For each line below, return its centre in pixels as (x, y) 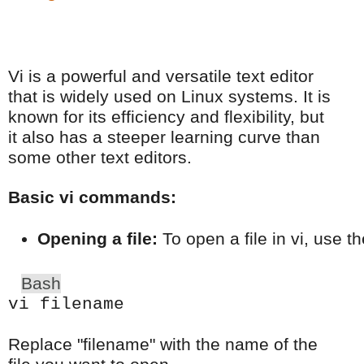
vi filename (66, 303)
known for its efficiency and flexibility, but (166, 117)
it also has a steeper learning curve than (164, 137)
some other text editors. (100, 157)
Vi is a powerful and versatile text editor (161, 76)
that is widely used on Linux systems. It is (169, 96)
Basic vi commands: (92, 197)
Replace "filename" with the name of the (163, 344)
